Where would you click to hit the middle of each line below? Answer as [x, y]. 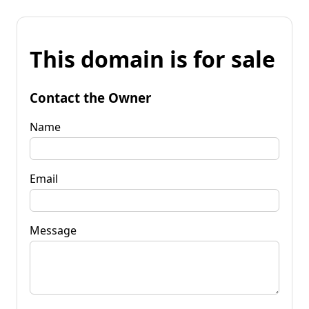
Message [53, 230]
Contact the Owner [90, 97]
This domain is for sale [152, 59]
